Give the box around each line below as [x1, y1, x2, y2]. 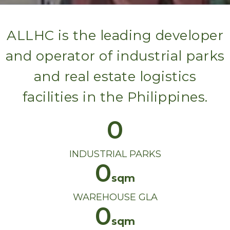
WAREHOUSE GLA [72, 191, 158, 203]
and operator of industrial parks [5, 48, 225, 65]
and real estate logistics [33, 68, 197, 85]
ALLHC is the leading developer [7, 27, 223, 44]
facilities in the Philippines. [22, 89, 208, 106]
